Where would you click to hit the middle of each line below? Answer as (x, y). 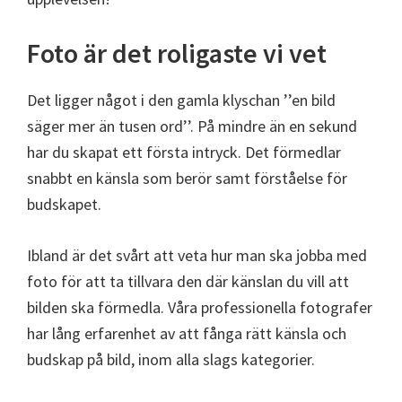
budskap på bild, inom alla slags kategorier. (171, 359)
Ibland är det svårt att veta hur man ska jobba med (197, 255)
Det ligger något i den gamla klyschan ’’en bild (181, 100)
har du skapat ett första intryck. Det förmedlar (184, 152)
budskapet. (64, 204)
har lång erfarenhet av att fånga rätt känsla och (187, 333)
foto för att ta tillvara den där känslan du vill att (188, 281)
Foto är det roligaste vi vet (177, 52)
